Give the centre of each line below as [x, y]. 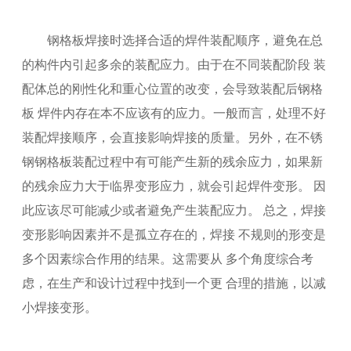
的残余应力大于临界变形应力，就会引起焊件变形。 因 [174, 186]
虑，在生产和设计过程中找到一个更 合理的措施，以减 [174, 283]
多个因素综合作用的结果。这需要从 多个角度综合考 [168, 259]
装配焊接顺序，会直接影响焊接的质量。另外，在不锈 [173, 138]
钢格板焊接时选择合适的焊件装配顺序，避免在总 [173, 40]
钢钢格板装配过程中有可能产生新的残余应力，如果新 [173, 162]
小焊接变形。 [60, 308]
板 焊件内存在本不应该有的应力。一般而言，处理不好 [174, 113]
